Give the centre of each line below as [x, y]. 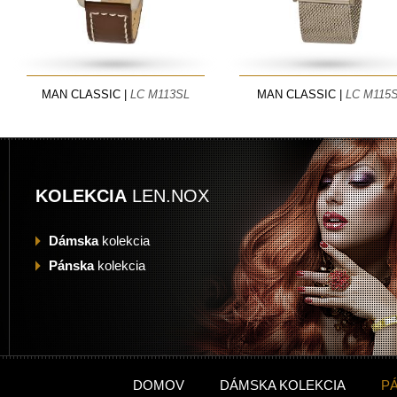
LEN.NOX [168, 196]
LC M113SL [160, 94]
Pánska [71, 265]
